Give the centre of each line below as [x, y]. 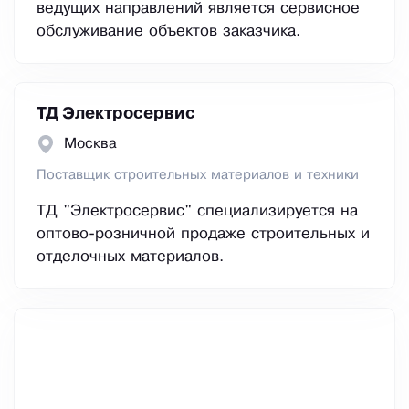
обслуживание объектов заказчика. [168, 32]
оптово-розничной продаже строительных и [203, 235]
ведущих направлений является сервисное [198, 9]
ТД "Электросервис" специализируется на [197, 212]
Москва [90, 144]
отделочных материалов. [130, 257]
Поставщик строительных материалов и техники [198, 176]
